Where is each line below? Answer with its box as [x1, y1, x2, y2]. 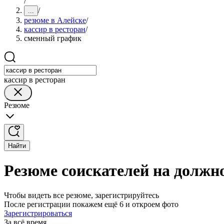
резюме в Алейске [24, 16, 86, 24]
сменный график [24, 34, 81, 42]
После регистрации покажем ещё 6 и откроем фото [4, 199, 178, 208]
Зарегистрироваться [4, 208, 72, 217]
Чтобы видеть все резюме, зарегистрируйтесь [4, 190, 159, 199]
